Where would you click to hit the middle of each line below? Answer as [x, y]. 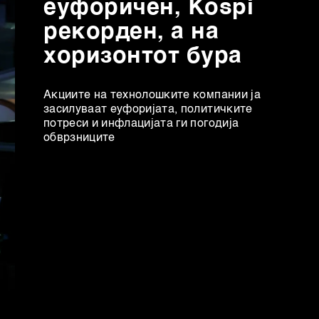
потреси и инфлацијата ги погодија [141, 124]
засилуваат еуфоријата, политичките [148, 109]
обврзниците [79, 138]
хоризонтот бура [143, 56]
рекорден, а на [131, 32]
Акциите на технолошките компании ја [152, 95]
